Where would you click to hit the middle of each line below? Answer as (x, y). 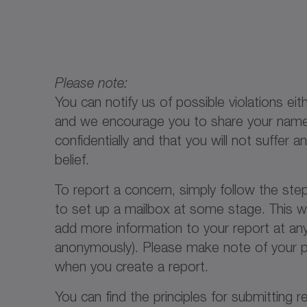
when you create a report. (134, 267)
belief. (72, 160)
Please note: (91, 83)
